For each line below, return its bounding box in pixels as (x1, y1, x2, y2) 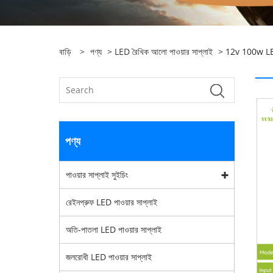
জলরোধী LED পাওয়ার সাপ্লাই (66, 251, 152, 263)
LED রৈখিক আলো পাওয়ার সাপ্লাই (115, 46, 213, 57)
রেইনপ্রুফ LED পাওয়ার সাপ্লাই (66, 196, 157, 208)
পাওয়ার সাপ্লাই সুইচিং (66, 169, 128, 180)
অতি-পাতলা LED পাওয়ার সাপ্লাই (66, 224, 161, 235)
